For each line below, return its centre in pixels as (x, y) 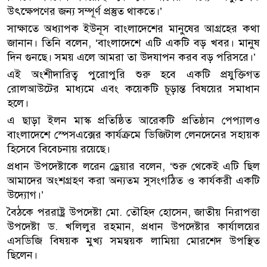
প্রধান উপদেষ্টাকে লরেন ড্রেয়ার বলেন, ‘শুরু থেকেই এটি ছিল (133, 166)
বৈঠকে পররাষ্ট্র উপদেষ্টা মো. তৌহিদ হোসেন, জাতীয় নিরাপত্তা (133, 212)
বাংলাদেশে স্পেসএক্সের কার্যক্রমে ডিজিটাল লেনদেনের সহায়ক (133, 134)
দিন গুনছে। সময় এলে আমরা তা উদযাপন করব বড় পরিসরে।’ (131, 57)
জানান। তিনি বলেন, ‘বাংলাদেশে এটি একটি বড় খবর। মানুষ (133, 43)
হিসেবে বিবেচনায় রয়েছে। (59, 149)
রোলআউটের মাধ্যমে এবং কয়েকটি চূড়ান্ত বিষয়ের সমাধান (133, 89)
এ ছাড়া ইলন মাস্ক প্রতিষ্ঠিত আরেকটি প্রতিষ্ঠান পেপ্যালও (133, 120)
